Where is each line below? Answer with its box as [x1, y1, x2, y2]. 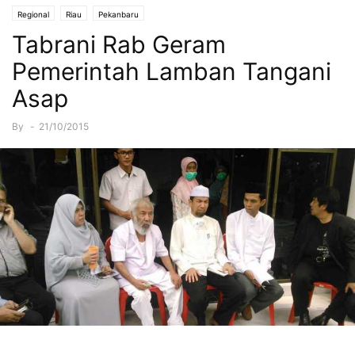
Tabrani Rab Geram [12, 30, 226, 59]
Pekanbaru [98, 10, 139, 20]
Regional [17, 10, 49, 20]
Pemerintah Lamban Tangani [12, 57, 331, 86]
